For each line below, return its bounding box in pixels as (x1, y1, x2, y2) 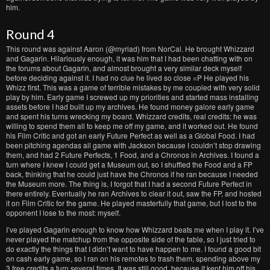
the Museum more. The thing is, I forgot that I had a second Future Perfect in (6, 178, 252, 189)
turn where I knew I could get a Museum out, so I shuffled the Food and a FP (6, 159, 253, 169)
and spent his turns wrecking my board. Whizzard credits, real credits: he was (6, 111, 257, 121)
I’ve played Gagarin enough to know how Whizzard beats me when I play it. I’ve (6, 224, 264, 234)
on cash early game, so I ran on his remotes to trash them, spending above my (6, 253, 260, 263)
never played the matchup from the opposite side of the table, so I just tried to (6, 234, 256, 244)
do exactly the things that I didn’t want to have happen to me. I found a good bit (6, 243, 261, 254)
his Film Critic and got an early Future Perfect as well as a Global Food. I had (6, 130, 255, 140)
